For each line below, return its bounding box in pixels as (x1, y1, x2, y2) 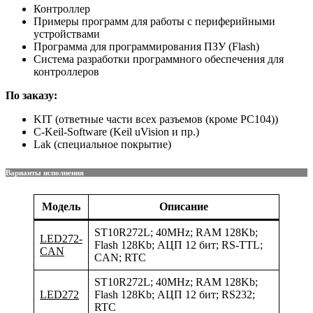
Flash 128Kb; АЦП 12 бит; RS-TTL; (94, 238, 263, 251)
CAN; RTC (94, 251, 146, 263)
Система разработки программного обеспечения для (34, 53, 284, 66)
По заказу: (6, 89, 57, 102)
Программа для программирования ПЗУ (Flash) (34, 41, 259, 53)
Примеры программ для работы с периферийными (34, 15, 275, 28)
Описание (159, 200, 208, 212)
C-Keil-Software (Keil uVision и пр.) (34, 126, 199, 138)
